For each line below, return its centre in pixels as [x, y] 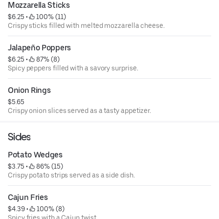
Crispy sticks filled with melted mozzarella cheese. [86, 26]
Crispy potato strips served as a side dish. [71, 175]
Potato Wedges [35, 155]
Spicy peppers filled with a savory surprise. [73, 68]
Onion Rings [29, 90]
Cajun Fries [28, 197]
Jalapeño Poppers [39, 48]
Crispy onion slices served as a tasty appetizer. [80, 111]
